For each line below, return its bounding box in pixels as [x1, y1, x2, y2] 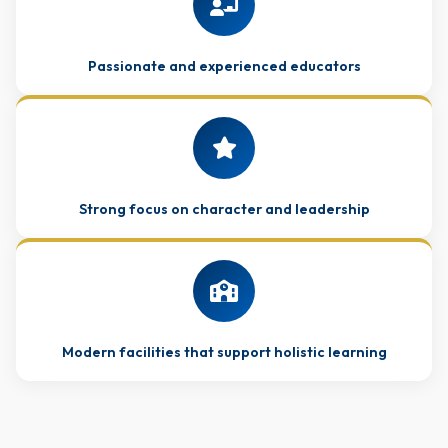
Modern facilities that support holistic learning [61, 343, 387, 361]
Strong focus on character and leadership [78, 200, 370, 218]
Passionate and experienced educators [87, 57, 361, 75]
